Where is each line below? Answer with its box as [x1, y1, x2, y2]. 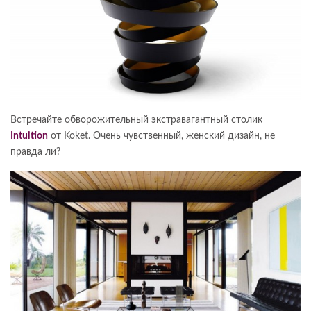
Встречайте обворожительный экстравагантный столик [10, 115, 262, 126]
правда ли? [10, 147, 60, 158]
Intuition [10, 131, 48, 142]
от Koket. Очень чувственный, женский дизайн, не [48, 131, 275, 142]
